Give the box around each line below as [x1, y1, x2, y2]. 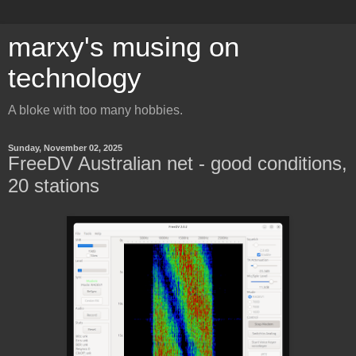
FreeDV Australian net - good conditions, [8, 153, 347, 174]
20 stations [8, 175, 99, 196]
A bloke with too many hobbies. [8, 103, 183, 117]
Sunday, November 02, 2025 [8, 143, 122, 153]
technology [8, 63, 141, 93]
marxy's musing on [8, 32, 239, 62]
